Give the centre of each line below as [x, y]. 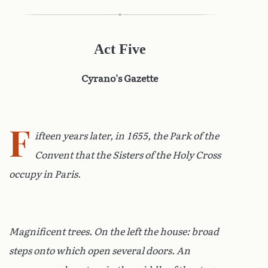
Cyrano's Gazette [120, 78]
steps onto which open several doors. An [100, 251]
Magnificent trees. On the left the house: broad [114, 232]
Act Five [120, 49]
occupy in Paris [43, 174]
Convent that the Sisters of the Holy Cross [127, 155]
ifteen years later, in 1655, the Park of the [127, 136]
